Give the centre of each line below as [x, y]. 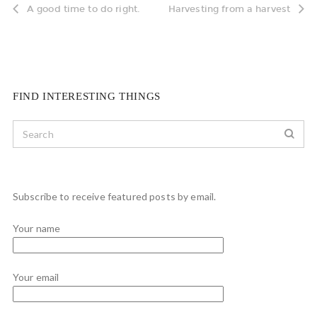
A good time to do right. [83, 9]
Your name [36, 228]
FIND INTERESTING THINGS [86, 96]
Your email [36, 277]
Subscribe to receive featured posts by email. [114, 196]
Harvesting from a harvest [229, 9]
